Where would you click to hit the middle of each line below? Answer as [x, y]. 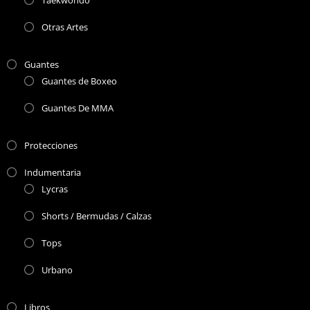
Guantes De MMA [77, 108]
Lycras [54, 189]
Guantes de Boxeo [79, 81]
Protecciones [51, 146]
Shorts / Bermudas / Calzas [96, 216]
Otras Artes [64, 27]
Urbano [57, 270]
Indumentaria [52, 173]
